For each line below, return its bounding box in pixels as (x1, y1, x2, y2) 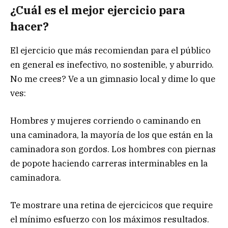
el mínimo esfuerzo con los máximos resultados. (10, 213, 209, 225)
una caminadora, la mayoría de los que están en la (10, 129, 213, 140)
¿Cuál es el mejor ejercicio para (10, 3, 185, 18)
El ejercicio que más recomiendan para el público (10, 44, 211, 56)
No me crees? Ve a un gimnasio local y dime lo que (10, 73, 215, 84)
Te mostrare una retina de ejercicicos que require (10, 199, 213, 211)
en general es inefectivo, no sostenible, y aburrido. (10, 59, 214, 70)
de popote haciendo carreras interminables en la (10, 157, 208, 169)
